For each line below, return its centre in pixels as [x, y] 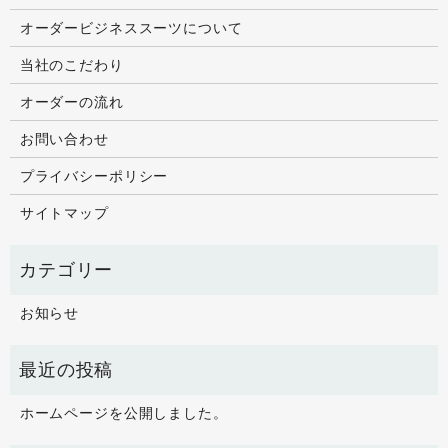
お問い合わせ [64, 138]
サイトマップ [64, 212]
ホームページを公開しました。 [123, 412]
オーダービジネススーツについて [131, 27]
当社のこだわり [71, 64]
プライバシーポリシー [94, 175]
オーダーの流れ [71, 101]
